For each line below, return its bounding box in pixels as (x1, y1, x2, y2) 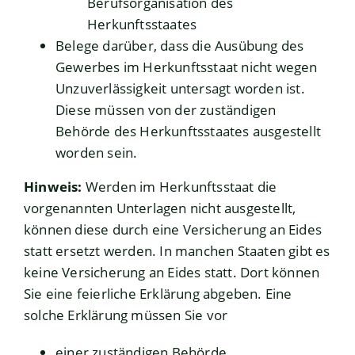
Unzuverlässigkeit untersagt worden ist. (55, 79, 305, 98)
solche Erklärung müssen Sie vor (24, 306, 228, 325)
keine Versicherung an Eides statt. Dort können (24, 263, 320, 282)
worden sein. (55, 143, 138, 162)
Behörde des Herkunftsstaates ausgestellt (55, 122, 322, 141)
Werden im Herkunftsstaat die (82, 177, 277, 197)
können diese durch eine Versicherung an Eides (24, 220, 323, 239)
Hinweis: (24, 177, 82, 197)
